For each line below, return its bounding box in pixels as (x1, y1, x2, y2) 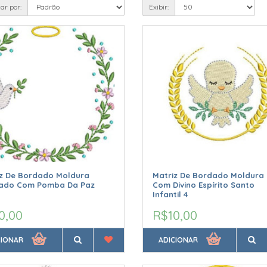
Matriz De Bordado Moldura (152, 170, 264, 181)
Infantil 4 (152, 190, 188, 200)
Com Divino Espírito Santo (152, 180, 254, 190)
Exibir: (148, 2, 169, 11)
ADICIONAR (158, 235, 198, 245)
